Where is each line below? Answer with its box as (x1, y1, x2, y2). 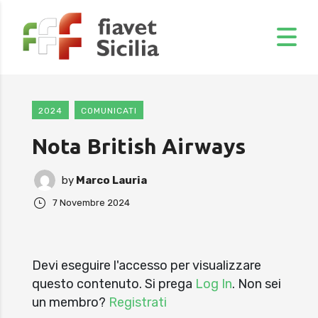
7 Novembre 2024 (53, 197, 130, 208)
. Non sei (232, 275, 281, 292)
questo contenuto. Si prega (32, 275, 195, 292)
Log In (195, 275, 232, 292)
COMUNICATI (81, 105, 137, 116)
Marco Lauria (74, 173, 147, 187)
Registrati (109, 294, 167, 310)
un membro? (32, 294, 109, 310)
